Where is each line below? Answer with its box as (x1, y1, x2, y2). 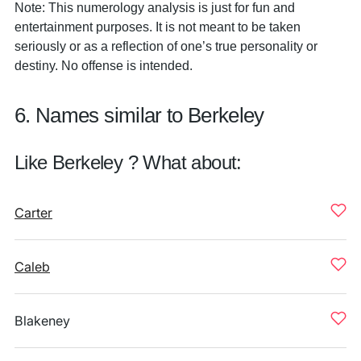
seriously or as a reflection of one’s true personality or (15, 39, 317, 53)
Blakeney (15, 313, 70, 329)
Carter (15, 205, 52, 221)
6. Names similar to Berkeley (15, 103, 264, 127)
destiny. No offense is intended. (15, 58, 193, 73)
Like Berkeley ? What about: (15, 151, 242, 173)
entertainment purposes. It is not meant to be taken (15, 19, 301, 34)
